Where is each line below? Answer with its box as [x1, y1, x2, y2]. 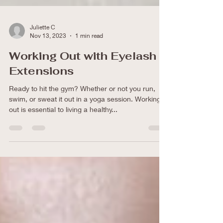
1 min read [75, 47, 103, 54]
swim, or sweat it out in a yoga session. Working [9, 110, 161, 118]
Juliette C [30, 38, 55, 46]
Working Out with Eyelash [9, 64, 156, 78]
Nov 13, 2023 [30, 47, 66, 54]
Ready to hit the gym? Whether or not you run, [9, 99, 155, 108]
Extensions [9, 79, 74, 93]
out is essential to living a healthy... [9, 120, 117, 128]
